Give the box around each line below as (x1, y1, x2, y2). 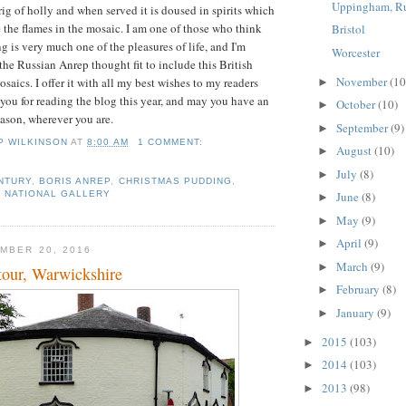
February (335, 281, 382, 298)
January (335, 304, 377, 321)
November (335, 72, 390, 90)
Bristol (332, 21, 366, 38)
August (335, 142, 374, 159)
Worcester (332, 43, 381, 61)
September (335, 119, 391, 136)
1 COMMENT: (137, 137, 203, 148)
